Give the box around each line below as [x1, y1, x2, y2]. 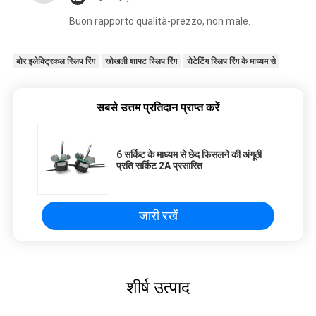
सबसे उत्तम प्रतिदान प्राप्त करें [97, 100, 219, 114]
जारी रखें [138, 207, 178, 223]
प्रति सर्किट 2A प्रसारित [116, 159, 202, 171]
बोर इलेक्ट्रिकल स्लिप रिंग [16, 56, 95, 66]
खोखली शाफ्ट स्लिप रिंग [104, 56, 177, 66]
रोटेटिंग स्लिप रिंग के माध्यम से [186, 56, 276, 66]
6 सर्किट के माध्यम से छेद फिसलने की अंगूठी [116, 148, 262, 160]
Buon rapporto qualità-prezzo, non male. [68, 15, 250, 27]
